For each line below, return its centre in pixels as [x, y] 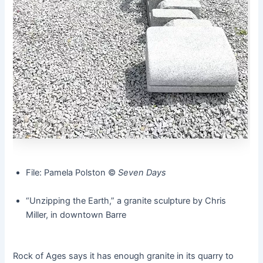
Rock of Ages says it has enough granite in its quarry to [124, 256]
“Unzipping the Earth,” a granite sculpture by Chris [126, 200]
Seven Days [142, 173]
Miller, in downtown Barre [76, 215]
